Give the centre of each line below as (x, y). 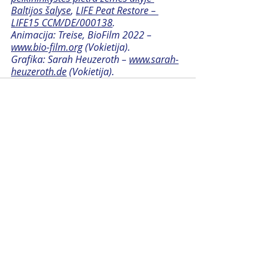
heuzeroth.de (39, 71)
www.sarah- (154, 59)
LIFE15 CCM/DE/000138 (62, 22)
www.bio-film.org (47, 47)
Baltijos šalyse (41, 10)
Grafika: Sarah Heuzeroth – (70, 59)
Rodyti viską (172, 168)
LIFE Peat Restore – (117, 10)
